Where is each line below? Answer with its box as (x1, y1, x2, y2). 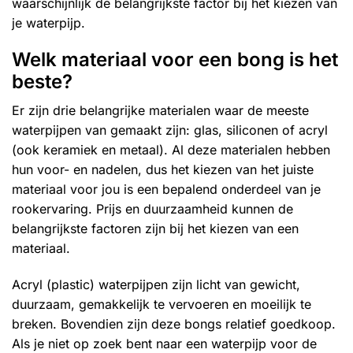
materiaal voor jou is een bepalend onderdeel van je (12, 181, 321, 198)
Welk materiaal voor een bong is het (12, 48, 338, 72)
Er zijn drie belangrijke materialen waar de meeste (12, 102, 309, 119)
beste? (12, 70, 72, 94)
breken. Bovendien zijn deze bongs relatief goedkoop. (12, 316, 336, 333)
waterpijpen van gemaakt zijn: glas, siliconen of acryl (12, 122, 328, 139)
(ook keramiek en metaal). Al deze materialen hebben (12, 142, 330, 158)
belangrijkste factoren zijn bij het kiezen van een (12, 221, 299, 237)
